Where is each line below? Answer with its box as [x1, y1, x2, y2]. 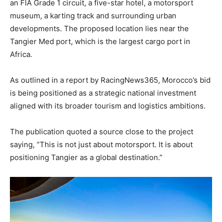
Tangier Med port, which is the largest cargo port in [10, 37, 190, 47]
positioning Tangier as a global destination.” [10, 153, 163, 163]
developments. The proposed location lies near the [10, 24, 189, 34]
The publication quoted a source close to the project [10, 127, 193, 137]
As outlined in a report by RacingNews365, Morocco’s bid [10, 75, 211, 85]
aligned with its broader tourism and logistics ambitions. [10, 101, 206, 111]
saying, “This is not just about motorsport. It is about [10, 140, 193, 150]
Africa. [10, 50, 32, 59]
